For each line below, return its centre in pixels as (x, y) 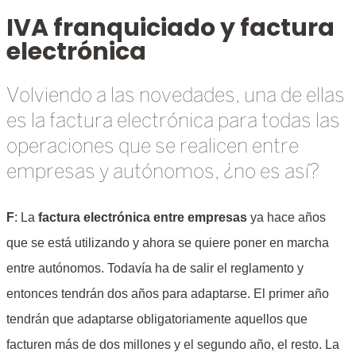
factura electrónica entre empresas (141, 217)
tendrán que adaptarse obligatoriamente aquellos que (157, 319)
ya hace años (286, 217)
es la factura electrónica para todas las (173, 121)
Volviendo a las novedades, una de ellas (176, 96)
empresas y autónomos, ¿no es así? (163, 172)
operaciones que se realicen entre (153, 147)
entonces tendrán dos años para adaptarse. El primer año (168, 293)
